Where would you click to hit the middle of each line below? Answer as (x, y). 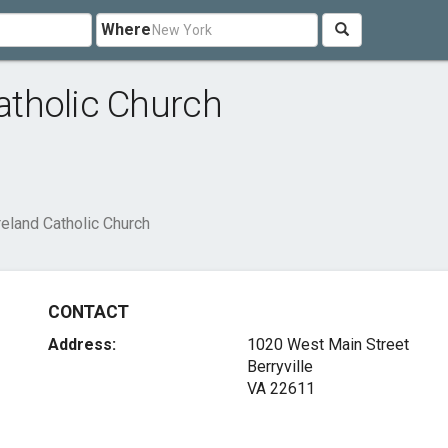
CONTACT (88, 312)
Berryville (279, 366)
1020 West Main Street (327, 344)
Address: (82, 344)
